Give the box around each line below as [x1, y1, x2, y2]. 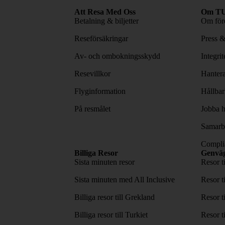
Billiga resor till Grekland [74, 192, 155, 201]
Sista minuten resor [74, 157, 135, 166]
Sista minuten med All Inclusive [74, 175, 175, 184]
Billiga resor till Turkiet [74, 210, 148, 219]
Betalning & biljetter [74, 16, 139, 25]
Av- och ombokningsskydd [74, 51, 160, 60]
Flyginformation [74, 86, 126, 95]
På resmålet [74, 104, 110, 113]
